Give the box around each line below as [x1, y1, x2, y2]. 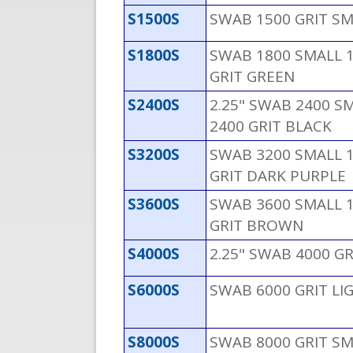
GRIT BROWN [210, 215, 303, 236]
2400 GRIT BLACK [210, 116, 332, 137]
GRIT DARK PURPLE [210, 165, 346, 187]
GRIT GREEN [210, 66, 295, 87]
